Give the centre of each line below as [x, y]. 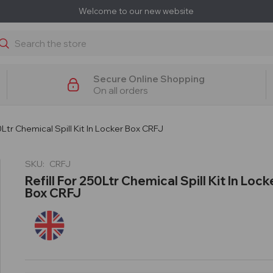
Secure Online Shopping [149, 79]
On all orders [121, 91]
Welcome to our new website [136, 11]
